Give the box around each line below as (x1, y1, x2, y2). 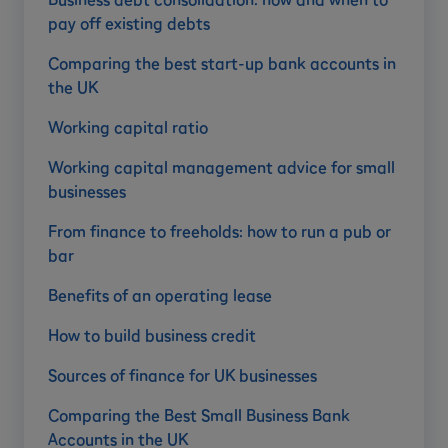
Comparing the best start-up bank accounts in (48, 52, 396, 73)
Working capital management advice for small (48, 156, 395, 177)
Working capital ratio (48, 116, 208, 137)
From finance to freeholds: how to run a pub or (48, 220, 391, 241)
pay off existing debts (48, 12, 210, 33)
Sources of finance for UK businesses (48, 364, 317, 385)
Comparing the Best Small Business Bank (48, 404, 350, 425)
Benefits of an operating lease (48, 284, 272, 305)
